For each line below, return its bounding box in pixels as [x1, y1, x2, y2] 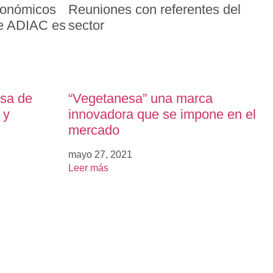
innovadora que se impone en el [68, 107, 256, 122]
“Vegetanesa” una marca [68, 91, 213, 107]
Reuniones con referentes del [68, 2, 241, 18]
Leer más [68, 163, 108, 174]
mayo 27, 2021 [68, 149, 132, 160]
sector [68, 18, 104, 34]
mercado [68, 122, 119, 138]
